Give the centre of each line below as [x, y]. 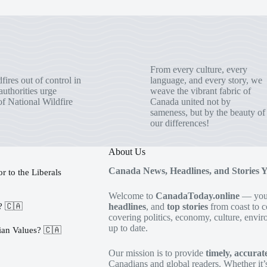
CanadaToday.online [197, 196]
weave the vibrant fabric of [200, 91]
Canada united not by [190, 101]
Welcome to [132, 196]
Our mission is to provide [157, 253]
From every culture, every [198, 69]
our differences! [179, 123]
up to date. [128, 228]
